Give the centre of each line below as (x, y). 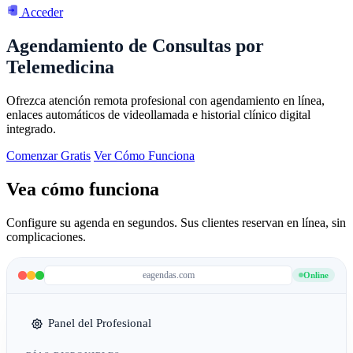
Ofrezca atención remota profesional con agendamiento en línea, (165, 101)
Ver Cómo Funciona (144, 156)
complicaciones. (46, 236)
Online (316, 275)
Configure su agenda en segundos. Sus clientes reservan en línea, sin (176, 222)
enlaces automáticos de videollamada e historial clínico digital (158, 115)
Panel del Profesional (100, 323)
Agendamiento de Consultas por (135, 46)
